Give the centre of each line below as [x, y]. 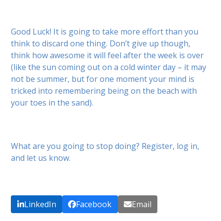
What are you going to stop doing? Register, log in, [105, 146]
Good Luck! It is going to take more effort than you [105, 31]
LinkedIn [40, 204]
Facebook [94, 204]
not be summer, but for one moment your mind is [103, 79]
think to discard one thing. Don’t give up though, [101, 43]
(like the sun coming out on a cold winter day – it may [109, 67]
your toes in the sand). [52, 102]
